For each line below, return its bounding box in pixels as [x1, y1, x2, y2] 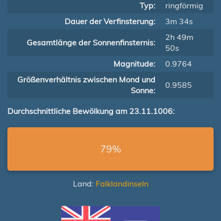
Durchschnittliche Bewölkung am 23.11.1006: [7, 106, 175, 116]
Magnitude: [113, 59, 155, 69]
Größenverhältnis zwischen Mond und [17, 74, 155, 84]
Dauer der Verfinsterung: [65, 16, 155, 26]
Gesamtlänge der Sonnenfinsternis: [27, 37, 155, 47]
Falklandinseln [95, 179, 148, 188]
